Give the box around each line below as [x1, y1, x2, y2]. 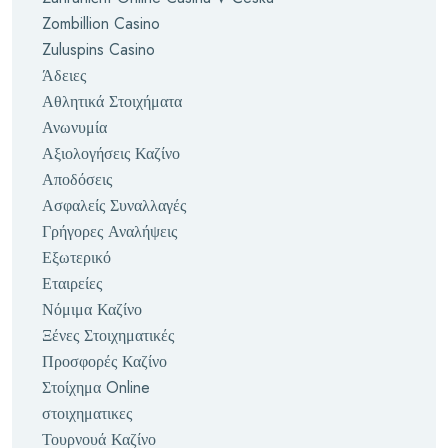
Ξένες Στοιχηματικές [42, 324, 174, 347]
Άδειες [42, 64, 86, 87]
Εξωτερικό [42, 246, 111, 269]
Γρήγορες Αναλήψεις [42, 220, 177, 243]
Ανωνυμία [42, 116, 107, 139]
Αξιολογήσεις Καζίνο [42, 142, 180, 165]
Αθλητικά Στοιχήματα [42, 90, 182, 113]
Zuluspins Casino [42, 38, 155, 61]
